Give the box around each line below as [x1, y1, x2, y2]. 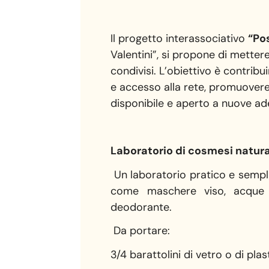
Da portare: [110, 223, 171, 238]
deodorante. [110, 199, 172, 214]
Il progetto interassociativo [110, 31, 249, 46]
